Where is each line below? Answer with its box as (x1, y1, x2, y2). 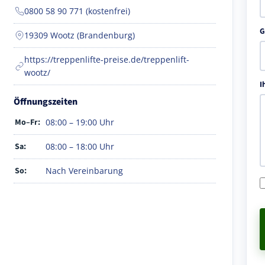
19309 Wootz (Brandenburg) (24, 29, 135, 41)
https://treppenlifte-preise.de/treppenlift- (24, 53, 189, 65)
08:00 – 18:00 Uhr (46, 140, 114, 152)
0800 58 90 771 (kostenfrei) (24, 5, 130, 17)
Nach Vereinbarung (46, 164, 123, 176)
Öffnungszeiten (14, 95, 77, 108)
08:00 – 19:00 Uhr (46, 116, 114, 128)
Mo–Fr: (15, 116, 40, 128)
